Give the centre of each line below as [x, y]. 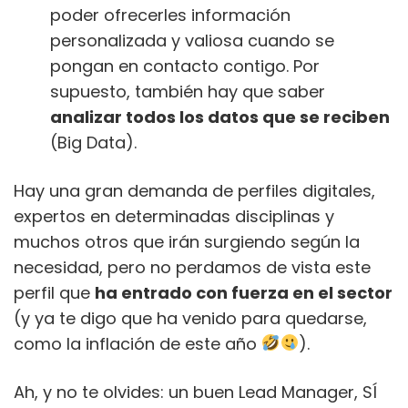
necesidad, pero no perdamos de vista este [192, 267]
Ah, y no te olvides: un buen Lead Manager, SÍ [195, 392]
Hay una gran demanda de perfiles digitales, [194, 190]
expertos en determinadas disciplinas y [174, 216]
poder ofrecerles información [170, 15]
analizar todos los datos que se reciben [220, 117]
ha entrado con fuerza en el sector [244, 292]
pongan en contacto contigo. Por [185, 66]
